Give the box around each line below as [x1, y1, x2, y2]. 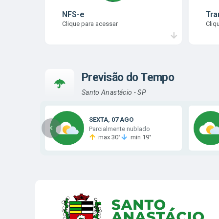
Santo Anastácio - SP [82, 88, 146, 96]
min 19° [130, 133, 152, 141]
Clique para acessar [62, 20, 118, 27]
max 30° [98, 133, 121, 141]
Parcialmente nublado [89, 125, 150, 132]
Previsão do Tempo [82, 71, 175, 85]
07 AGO [111, 116, 133, 123]
